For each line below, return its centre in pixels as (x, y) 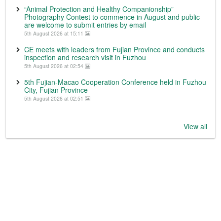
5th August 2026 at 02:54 (55, 66)
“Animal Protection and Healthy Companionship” (99, 9)
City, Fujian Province (56, 90)
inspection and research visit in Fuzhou (85, 57)
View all (195, 126)
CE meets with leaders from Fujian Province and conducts (114, 49)
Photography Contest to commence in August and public (112, 17)
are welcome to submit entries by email (85, 25)
